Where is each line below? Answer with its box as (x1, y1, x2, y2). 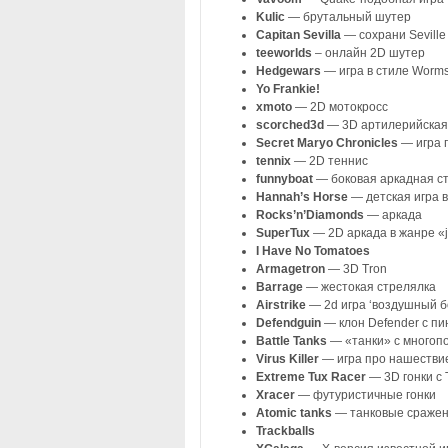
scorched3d (255, 117, 327, 132)
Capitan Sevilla (255, 27, 341, 42)
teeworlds (255, 45, 315, 60)
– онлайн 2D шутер (314, 45, 425, 60)
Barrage (255, 279, 306, 294)
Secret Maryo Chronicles (255, 135, 398, 150)
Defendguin (255, 315, 324, 330)
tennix (255, 153, 294, 168)
